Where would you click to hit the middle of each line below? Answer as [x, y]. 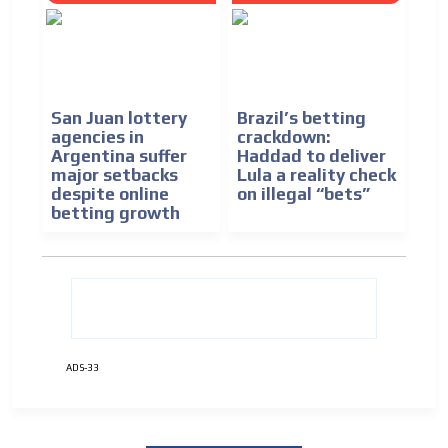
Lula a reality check [316, 174]
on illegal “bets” [303, 193]
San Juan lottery [119, 117]
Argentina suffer [119, 155]
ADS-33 [82, 367]
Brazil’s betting [301, 117]
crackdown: [283, 136]
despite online [110, 193]
